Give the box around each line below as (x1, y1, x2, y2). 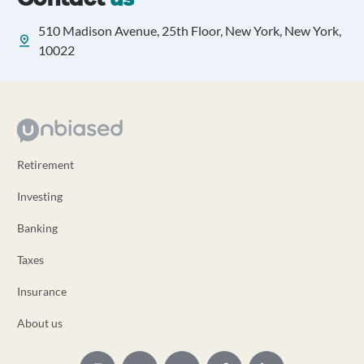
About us (16, 316, 63, 330)
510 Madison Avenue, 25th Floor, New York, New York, (37, 23, 341, 38)
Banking (16, 221, 58, 235)
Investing (16, 189, 63, 203)
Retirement (16, 158, 74, 171)
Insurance (16, 284, 67, 298)
